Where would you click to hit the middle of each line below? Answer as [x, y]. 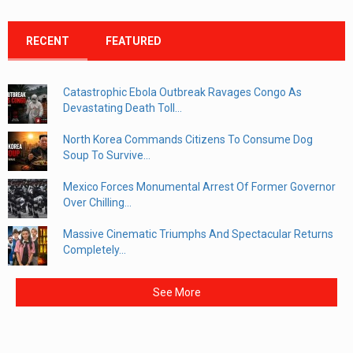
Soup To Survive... [107, 156]
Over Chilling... [97, 203]
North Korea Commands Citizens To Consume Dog [188, 140]
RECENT [48, 41]
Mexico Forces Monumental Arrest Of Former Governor [199, 187]
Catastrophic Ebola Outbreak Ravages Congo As [182, 93]
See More [176, 293]
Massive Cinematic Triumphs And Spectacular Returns [198, 234]
